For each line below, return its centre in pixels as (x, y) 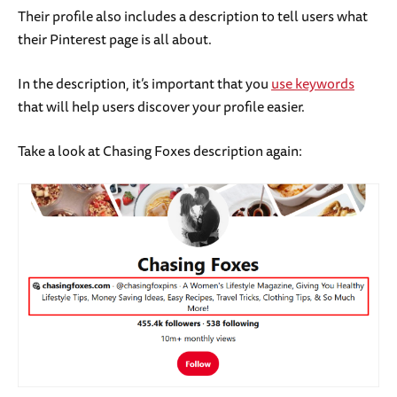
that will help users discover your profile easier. (163, 106)
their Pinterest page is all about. (116, 39)
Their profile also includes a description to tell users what (193, 16)
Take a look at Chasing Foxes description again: (160, 150)
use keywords (313, 83)
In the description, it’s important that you (144, 83)
